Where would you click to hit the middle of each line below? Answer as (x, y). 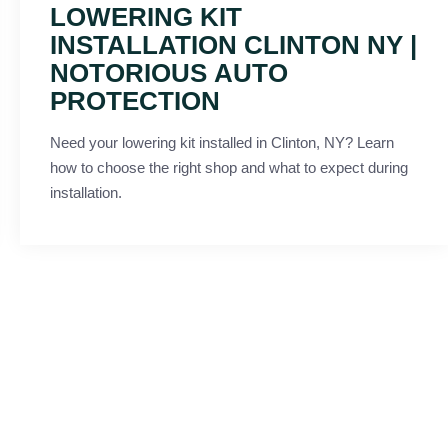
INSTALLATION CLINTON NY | (233, 44)
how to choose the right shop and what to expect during (229, 167)
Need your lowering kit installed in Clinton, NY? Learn (222, 142)
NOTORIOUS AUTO (169, 72)
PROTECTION (135, 100)
